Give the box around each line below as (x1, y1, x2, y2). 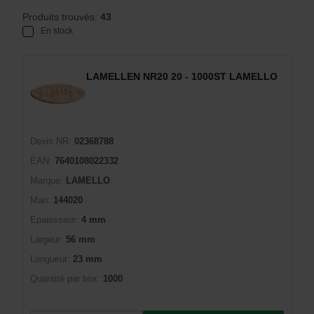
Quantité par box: (30, 273, 100, 284)
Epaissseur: (30, 214, 78, 225)
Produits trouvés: (22, 11, 100, 22)
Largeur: (30, 234, 63, 245)
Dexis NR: (30, 136, 71, 146)
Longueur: (30, 254, 70, 264)
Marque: (30, 175, 63, 186)
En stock (41, 26, 73, 36)
